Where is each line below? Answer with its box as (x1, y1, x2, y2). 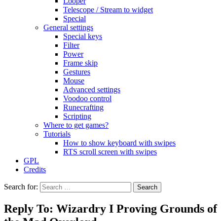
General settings (43, 23, 93, 32)
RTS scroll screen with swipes (63, 147, 157, 156)
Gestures (63, 68, 90, 76)
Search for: (4, 183, 38, 191)
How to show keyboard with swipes (63, 139, 176, 147)
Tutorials (43, 130, 71, 138)
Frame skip (63, 59, 98, 67)
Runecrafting (63, 103, 104, 111)
